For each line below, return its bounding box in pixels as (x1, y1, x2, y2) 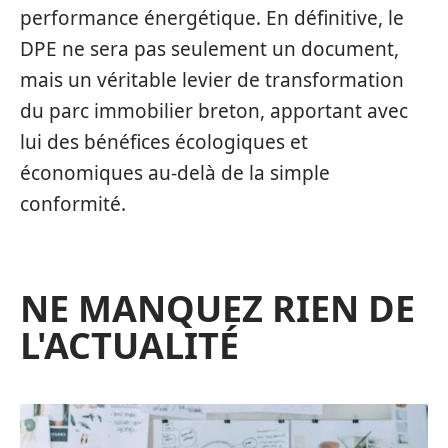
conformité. (20, 191, 126, 217)
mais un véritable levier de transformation (20, 67, 404, 93)
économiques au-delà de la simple (20, 160, 330, 186)
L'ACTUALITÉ (20, 321, 239, 370)
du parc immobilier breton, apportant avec (20, 98, 408, 124)
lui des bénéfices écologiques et (20, 129, 308, 155)
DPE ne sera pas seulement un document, (20, 36, 399, 62)
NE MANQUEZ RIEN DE (20, 284, 415, 333)
